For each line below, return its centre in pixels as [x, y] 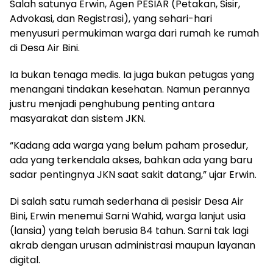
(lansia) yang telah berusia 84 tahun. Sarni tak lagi [129, 231]
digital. [25, 260]
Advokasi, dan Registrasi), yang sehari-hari [111, 19]
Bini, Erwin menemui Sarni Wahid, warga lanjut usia [128, 216]
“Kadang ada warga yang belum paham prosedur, [129, 146]
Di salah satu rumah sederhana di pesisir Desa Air [127, 202]
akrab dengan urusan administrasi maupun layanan [133, 246]
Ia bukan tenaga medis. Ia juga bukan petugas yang [132, 75]
